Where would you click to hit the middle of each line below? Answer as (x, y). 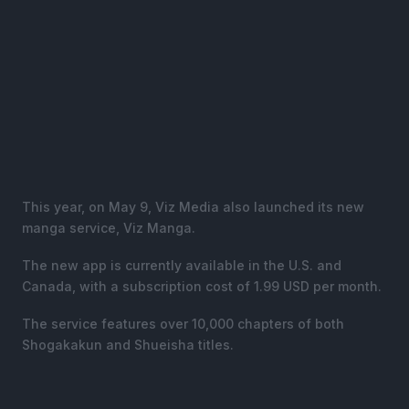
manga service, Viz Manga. (109, 227)
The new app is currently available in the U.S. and (182, 265)
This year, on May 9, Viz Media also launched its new (193, 206)
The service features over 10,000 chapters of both (183, 323)
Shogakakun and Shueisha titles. (128, 344)
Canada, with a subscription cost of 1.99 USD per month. (202, 286)
